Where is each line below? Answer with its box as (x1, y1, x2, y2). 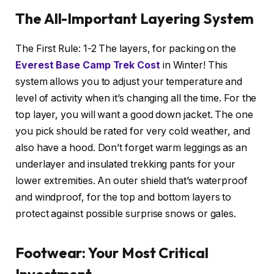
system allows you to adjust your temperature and (15, 76, 243, 88)
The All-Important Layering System (15, 9, 254, 28)
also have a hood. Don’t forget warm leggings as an (15, 142, 248, 154)
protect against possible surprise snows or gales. (15, 208, 237, 220)
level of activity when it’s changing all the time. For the (15, 92, 257, 105)
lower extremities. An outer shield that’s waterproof (15, 175, 248, 187)
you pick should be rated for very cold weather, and (15, 125, 250, 138)
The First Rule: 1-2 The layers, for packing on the (15, 43, 237, 55)
